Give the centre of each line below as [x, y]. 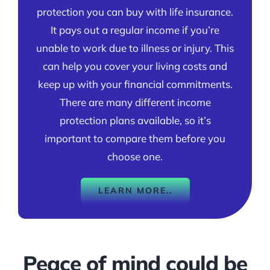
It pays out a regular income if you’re [135, 30]
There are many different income [135, 102]
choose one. [135, 156]
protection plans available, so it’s [135, 120]
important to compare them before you [135, 138]
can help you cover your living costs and [135, 66]
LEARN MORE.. [135, 190]
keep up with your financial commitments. [135, 84]
